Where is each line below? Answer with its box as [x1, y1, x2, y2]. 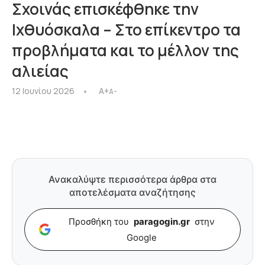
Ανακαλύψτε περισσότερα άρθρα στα [49, 173, 216, 185]
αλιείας [12, 60, 69, 82]
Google [126, 232, 157, 243]
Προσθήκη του [68, 216, 131, 227]
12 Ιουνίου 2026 [12, 85, 75, 96]
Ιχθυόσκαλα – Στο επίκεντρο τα [12, 19, 241, 40]
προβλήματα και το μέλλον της [12, 40, 239, 61]
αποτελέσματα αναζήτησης [69, 186, 196, 198]
